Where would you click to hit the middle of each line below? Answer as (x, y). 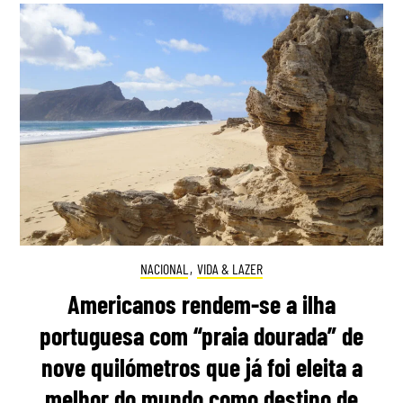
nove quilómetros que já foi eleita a (201, 367)
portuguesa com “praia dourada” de (201, 335)
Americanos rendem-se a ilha (201, 304)
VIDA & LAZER (229, 269)
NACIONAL (165, 269)
